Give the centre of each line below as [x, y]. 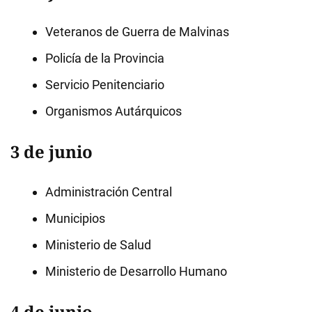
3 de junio [52, 151]
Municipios [75, 218]
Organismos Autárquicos [114, 111]
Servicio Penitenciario [105, 85]
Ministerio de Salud [98, 245]
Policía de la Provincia [105, 58]
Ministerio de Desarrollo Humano [136, 271]
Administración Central [109, 192]
